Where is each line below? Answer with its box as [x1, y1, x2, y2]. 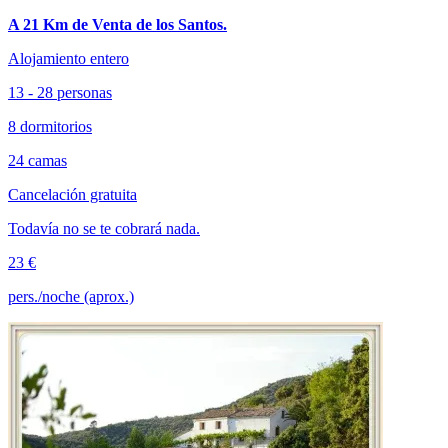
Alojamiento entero [8, 49, 129, 67]
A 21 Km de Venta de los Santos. [8, 15, 227, 33]
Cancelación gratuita [8, 185, 137, 203]
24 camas [8, 151, 67, 169]
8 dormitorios [8, 117, 92, 135]
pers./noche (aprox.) [8, 287, 134, 305]
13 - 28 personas [8, 83, 112, 101]
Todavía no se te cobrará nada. [8, 219, 200, 237]
